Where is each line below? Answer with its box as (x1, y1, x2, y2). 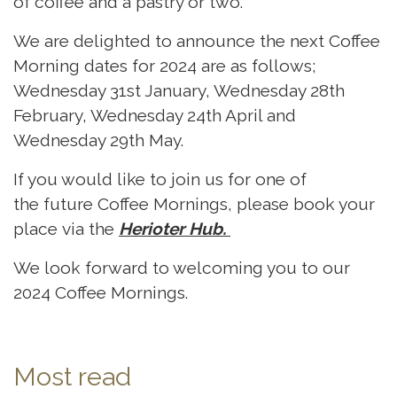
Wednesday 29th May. (13, 130, 183, 151)
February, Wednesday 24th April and (13, 105, 296, 126)
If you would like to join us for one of (13, 169, 307, 190)
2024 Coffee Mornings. (13, 283, 188, 303)
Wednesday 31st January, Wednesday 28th (13, 81, 345, 101)
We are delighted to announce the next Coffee (13, 31, 380, 51)
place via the (13, 219, 119, 239)
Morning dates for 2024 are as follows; (13, 56, 316, 76)
